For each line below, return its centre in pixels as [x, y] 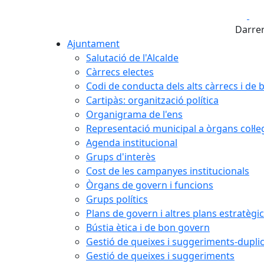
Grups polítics [117, 199]
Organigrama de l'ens [134, 114]
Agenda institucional [132, 142]
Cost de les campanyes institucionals [168, 171]
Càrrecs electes [120, 72]
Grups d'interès [121, 156]
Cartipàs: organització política [152, 100]
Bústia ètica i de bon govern [148, 227]
